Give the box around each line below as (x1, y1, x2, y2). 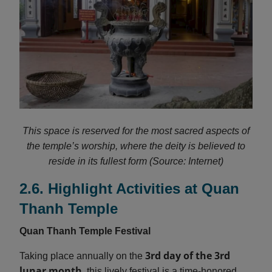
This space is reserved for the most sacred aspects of (22, 125, 250, 136)
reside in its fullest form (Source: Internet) (49, 155, 223, 166)
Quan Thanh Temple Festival (19, 225, 151, 236)
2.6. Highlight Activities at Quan (19, 180, 239, 197)
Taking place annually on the (19, 250, 145, 261)
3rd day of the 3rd (145, 248, 230, 262)
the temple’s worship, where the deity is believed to (27, 140, 245, 151)
